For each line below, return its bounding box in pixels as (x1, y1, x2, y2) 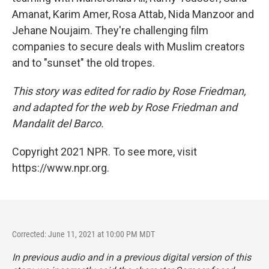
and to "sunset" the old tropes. (12, 56, 155, 69)
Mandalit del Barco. (12, 116, 104, 130)
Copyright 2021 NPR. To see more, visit (12, 145, 197, 158)
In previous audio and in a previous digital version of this (12, 251, 251, 263)
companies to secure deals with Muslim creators (12, 40, 245, 53)
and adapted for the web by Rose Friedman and (12, 100, 237, 113)
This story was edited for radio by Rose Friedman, (12, 84, 246, 97)
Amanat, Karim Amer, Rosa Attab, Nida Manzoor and (12, 7, 254, 20)
